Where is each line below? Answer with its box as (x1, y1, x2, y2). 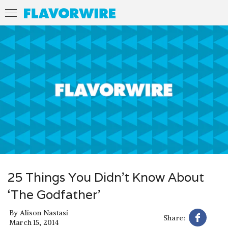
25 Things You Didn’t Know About (7, 169, 204, 185)
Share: (163, 213, 185, 222)
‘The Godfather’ (7, 186, 100, 203)
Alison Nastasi (19, 208, 69, 218)
